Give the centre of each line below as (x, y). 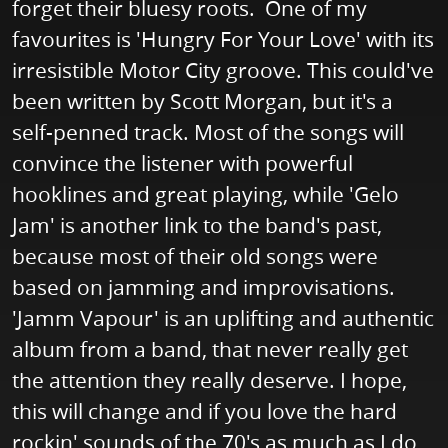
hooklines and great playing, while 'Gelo (205, 194)
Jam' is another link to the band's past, (197, 225)
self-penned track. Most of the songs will (208, 132)
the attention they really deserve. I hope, (209, 380)
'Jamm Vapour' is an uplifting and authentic (223, 318)
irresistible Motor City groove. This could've (223, 70)
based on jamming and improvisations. (203, 287)
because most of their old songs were (195, 256)
